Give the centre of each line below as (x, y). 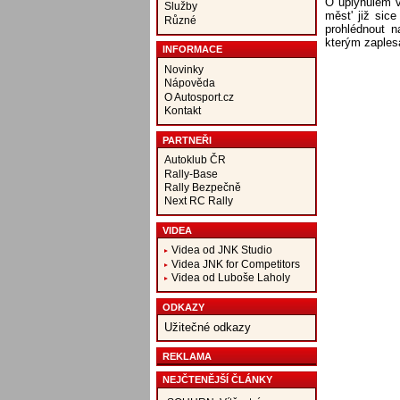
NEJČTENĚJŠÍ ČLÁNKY (217, 380)
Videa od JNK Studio (221, 250)
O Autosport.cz (199, 96)
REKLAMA (187, 356)
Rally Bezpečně (202, 187)
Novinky (183, 70)
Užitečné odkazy (207, 328)
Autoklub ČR (195, 160)
